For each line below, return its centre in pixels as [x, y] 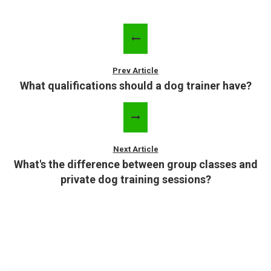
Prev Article [135, 70]
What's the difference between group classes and [135, 164]
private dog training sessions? [135, 179]
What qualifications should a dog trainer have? [135, 86]
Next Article [135, 149]
